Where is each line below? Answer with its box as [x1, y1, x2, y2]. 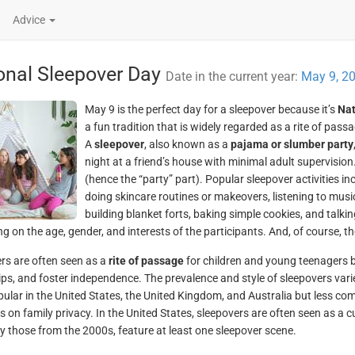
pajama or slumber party [230, 138, 353, 151]
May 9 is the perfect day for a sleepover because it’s [84, 103, 338, 116]
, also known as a [143, 138, 231, 151]
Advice [13, 13, 48, 26]
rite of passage [108, 254, 184, 267]
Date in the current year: [165, 69, 301, 84]
